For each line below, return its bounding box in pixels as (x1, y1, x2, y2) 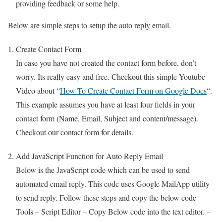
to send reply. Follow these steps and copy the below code (16, 192, 196, 203)
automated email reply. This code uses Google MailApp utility (16, 178, 210, 189)
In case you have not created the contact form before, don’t (16, 57, 196, 68)
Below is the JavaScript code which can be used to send (16, 164, 190, 175)
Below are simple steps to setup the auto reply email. (8, 19, 171, 30)
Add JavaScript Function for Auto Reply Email (16, 150, 163, 161)
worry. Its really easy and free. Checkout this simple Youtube (16, 71, 205, 82)
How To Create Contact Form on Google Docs (60, 85, 207, 96)
